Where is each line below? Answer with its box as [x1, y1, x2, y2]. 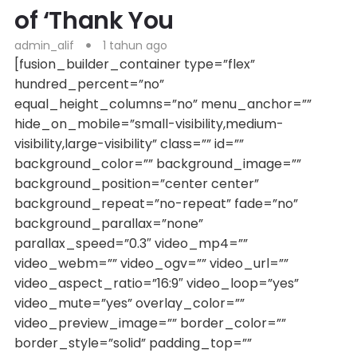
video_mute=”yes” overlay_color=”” [14, 293, 245, 312]
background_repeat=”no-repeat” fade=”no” [14, 194, 298, 213]
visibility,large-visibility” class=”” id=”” [14, 134, 244, 153]
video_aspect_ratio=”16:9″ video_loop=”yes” [14, 273, 299, 292]
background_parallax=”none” [14, 214, 203, 233]
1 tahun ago [102, 37, 167, 53]
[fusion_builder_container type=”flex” [14, 54, 255, 73]
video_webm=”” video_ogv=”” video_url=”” [14, 253, 288, 273]
